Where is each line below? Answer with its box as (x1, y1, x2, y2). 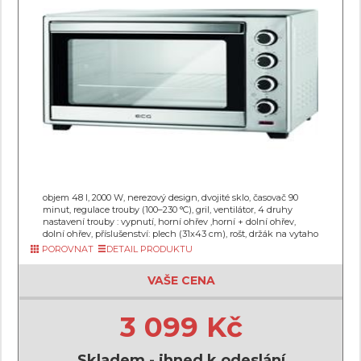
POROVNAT (39, 243, 93, 255)
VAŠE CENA (147, 273, 215, 288)
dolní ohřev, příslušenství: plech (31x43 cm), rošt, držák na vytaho (43, 228, 318, 239)
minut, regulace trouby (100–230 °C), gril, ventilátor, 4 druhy (43, 204, 293, 215)
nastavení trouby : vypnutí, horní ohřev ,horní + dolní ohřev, (43, 216, 296, 227)
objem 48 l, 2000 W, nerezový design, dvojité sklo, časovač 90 (43, 192, 298, 203)
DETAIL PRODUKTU (106, 243, 193, 255)
